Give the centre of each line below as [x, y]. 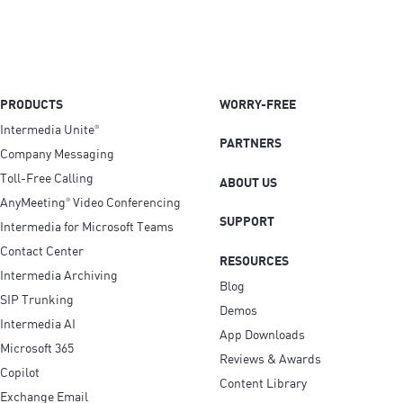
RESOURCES [254, 260]
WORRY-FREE [258, 104]
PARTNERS [251, 143]
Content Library [263, 382]
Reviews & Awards [270, 358]
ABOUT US [248, 182]
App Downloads [262, 333]
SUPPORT [247, 221]
